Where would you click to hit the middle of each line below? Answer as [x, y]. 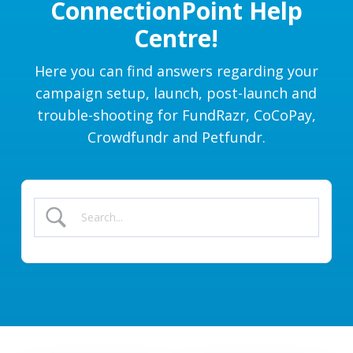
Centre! [176, 39]
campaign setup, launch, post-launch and [176, 93]
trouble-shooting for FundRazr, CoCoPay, [176, 115]
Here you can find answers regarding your [176, 71]
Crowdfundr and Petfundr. [176, 137]
